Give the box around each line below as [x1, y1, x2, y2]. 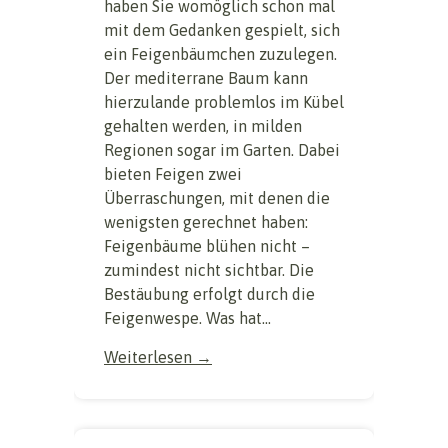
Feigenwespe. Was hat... [104, 309, 271, 328]
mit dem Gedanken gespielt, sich [104, 21, 340, 40]
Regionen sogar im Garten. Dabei [104, 141, 340, 160]
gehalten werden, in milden [104, 117, 302, 136]
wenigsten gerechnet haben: [104, 213, 308, 232]
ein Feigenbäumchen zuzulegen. [104, 45, 337, 64]
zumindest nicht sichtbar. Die [104, 261, 314, 280]
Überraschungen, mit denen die [104, 189, 330, 208]
